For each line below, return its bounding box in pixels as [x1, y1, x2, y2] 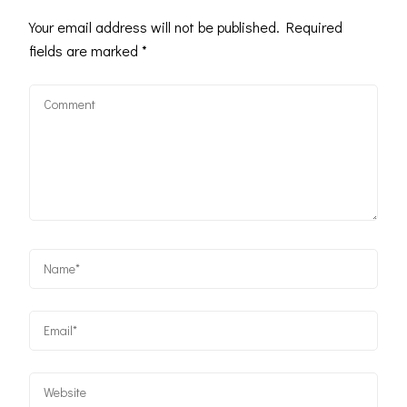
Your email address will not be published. [29, 17, 280, 37]
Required [286, 17, 342, 37]
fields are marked [29, 41, 142, 61]
